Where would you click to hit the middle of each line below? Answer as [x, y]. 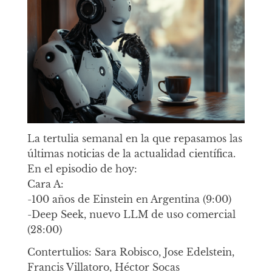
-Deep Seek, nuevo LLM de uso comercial [131, 214]
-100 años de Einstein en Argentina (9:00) [129, 199]
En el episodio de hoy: [82, 168]
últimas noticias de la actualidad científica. [131, 153]
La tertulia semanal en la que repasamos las [134, 138]
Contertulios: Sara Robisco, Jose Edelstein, [131, 252]
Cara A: [45, 184]
